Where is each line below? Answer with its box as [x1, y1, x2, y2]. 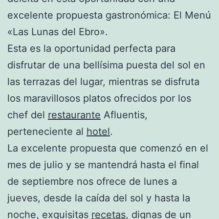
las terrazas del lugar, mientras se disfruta [7, 75, 199, 88]
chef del [7, 109, 48, 121]
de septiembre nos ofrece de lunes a [7, 175, 177, 187]
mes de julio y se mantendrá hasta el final [7, 158, 199, 171]
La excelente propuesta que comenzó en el [7, 142, 208, 154]
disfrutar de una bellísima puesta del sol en [7, 59, 205, 71]
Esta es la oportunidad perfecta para [7, 42, 175, 54]
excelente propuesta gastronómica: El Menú [7, 9, 211, 21]
